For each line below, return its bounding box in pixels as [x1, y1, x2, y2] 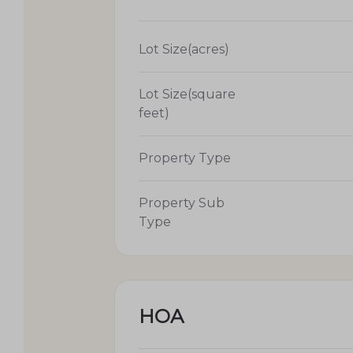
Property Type [139, 150, 231, 165]
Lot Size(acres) [139, 41, 229, 57]
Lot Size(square [139, 86, 236, 102]
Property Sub [139, 195, 225, 210]
